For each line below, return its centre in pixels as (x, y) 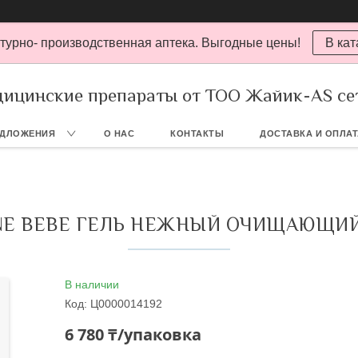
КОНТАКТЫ (197, 133)
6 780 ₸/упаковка (133, 334)
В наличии (92, 284)
